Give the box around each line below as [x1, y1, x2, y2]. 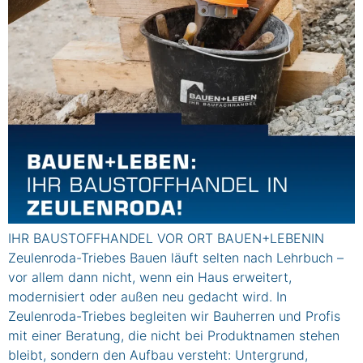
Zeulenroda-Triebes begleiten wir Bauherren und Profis [8, 308, 340, 325]
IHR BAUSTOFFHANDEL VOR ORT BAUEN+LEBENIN [8, 230, 324, 247]
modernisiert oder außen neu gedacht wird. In [8, 288, 287, 305]
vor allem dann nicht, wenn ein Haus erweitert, [8, 269, 292, 286]
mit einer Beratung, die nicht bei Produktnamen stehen [8, 327, 340, 344]
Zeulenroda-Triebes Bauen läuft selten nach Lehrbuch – [8, 250, 344, 267]
